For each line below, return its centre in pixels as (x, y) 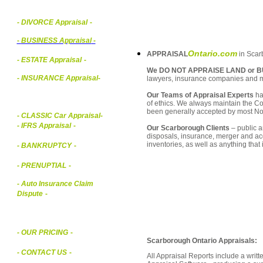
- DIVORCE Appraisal (52, 22)
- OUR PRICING (42, 232)
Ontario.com (213, 53)
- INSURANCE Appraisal (57, 78)
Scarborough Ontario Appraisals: (202, 240)
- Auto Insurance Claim (55, 184)
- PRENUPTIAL (41, 166)
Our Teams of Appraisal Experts (200, 95)
